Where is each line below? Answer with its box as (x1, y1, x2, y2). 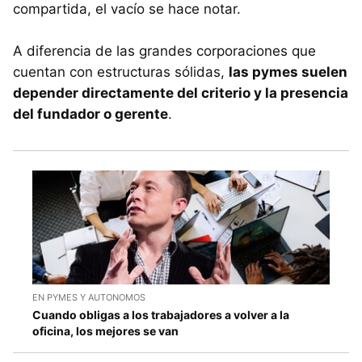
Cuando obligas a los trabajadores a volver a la (32, 307, 289, 322)
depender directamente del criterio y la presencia (13, 85, 348, 102)
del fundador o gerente (13, 106, 168, 123)
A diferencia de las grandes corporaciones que (13, 43, 316, 60)
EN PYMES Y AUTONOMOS (32, 291, 145, 303)
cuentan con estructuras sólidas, (13, 64, 229, 81)
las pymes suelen (229, 64, 347, 81)
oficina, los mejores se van (32, 323, 179, 338)
